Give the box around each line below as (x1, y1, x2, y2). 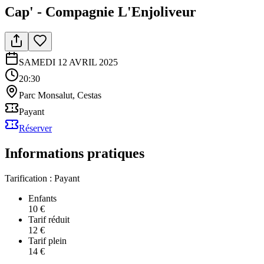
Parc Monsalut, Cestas (19, 90, 101, 100)
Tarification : (5, 173, 52, 183)
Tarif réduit (28, 214, 70, 225)
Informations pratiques (5, 145, 144, 161)
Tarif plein (28, 235, 67, 246)
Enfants (28, 193, 57, 203)
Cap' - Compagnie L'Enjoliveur (5, 4, 196, 19)
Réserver (19, 123, 52, 133)
